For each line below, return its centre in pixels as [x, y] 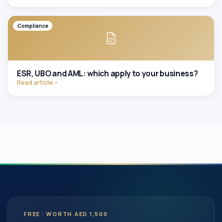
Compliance [33, 26]
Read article [35, 83]
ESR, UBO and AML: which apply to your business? [108, 73]
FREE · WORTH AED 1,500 [66, 214]
